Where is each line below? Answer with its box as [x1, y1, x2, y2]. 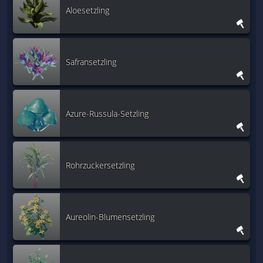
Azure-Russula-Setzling [66, 107, 149, 119]
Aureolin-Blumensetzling [66, 211, 154, 222]
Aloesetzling [66, 4, 109, 16]
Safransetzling [66, 56, 116, 68]
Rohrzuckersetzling [66, 159, 134, 171]
